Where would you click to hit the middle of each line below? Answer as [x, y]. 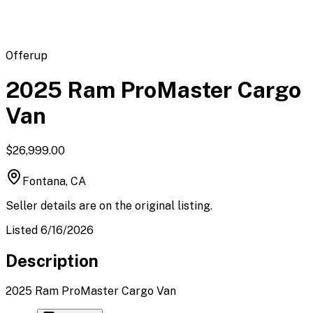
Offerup [27, 56]
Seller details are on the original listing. [109, 205]
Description [52, 260]
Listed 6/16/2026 [50, 230]
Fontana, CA [54, 181]
